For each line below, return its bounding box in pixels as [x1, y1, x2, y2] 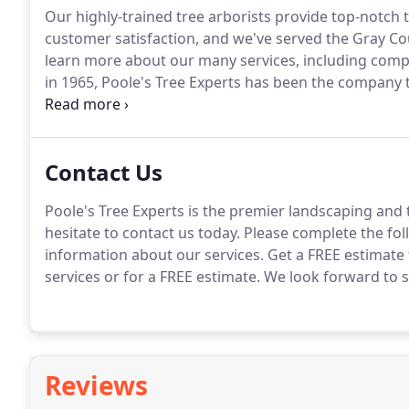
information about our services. [45, 245, 264, 265]
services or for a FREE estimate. [45, 267, 260, 287]
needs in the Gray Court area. [45, 94, 247, 114]
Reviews [45, 368, 148, 403]
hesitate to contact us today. [45, 223, 240, 243]
